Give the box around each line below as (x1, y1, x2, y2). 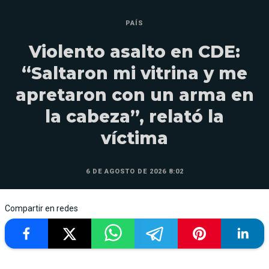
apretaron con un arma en (15, 85, 254, 106)
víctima (101, 128, 168, 149)
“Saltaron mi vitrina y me (22, 63, 247, 84)
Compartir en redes (5, 204, 78, 214)
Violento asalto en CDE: (29, 41, 240, 62)
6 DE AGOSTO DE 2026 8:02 (85, 168, 184, 176)
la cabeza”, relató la (45, 106, 224, 127)
